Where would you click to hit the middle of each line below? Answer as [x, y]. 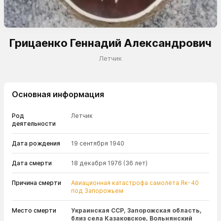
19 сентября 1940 [98, 143]
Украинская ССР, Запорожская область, [136, 210]
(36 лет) [135, 163]
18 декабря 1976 [96, 163]
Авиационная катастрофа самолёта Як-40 [135, 183]
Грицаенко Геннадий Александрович [110, 43]
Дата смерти [32, 163]
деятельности [34, 124]
